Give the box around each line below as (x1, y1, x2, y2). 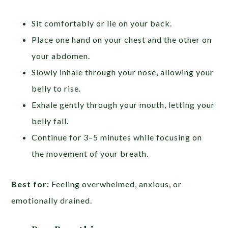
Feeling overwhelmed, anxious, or (49, 179, 182, 189)
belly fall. (32, 116, 69, 126)
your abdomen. (32, 50, 91, 61)
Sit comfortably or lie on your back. (32, 18, 173, 28)
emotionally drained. (11, 195, 93, 205)
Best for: (11, 179, 50, 189)
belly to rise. (32, 83, 81, 93)
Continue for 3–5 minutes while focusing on (32, 132, 203, 142)
